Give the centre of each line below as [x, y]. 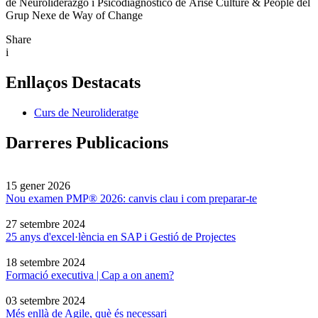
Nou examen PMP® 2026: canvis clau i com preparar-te [131, 198]
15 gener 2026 [38, 185]
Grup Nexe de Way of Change [74, 16]
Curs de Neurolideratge [86, 112]
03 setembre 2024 [45, 300]
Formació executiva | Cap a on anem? [90, 275]
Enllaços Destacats [73, 83]
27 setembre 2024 [45, 224]
